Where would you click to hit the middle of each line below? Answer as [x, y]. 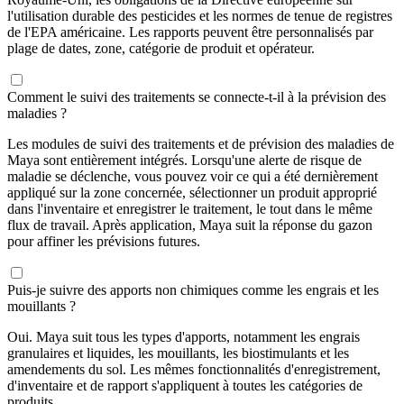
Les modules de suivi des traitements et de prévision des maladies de [201, 144]
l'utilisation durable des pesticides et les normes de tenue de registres [200, 16]
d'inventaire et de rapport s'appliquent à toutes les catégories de [185, 386]
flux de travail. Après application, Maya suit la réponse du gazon [190, 225]
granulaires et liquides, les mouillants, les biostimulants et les [178, 353]
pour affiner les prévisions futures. [104, 242]
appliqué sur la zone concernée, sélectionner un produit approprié [192, 193]
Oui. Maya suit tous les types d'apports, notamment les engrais [184, 337]
